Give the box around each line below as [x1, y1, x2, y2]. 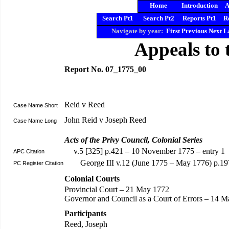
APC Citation [13, 148, 44, 154]
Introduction [181, 2, 218, 9]
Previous [181, 27, 207, 35]
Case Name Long [13, 118, 57, 124]
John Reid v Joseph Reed [64, 116, 146, 124]
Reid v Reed [64, 100, 105, 109]
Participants [64, 209, 106, 218]
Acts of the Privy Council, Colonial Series [64, 135, 202, 144]
